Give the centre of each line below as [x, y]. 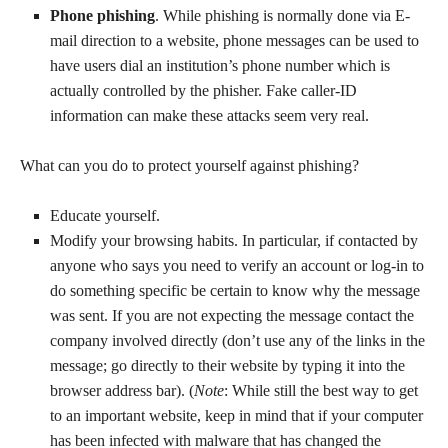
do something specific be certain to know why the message [235, 290]
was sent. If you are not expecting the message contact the [232, 315]
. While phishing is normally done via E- [282, 15]
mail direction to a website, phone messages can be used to [234, 40]
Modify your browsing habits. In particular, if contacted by [234, 240]
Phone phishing [102, 15]
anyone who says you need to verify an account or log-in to [237, 265]
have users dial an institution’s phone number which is [220, 65]
